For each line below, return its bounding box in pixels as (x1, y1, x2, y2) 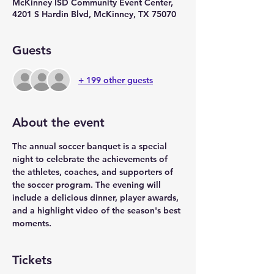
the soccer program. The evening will (12, 179, 163, 190)
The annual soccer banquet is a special (12, 141, 169, 152)
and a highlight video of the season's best (12, 205, 183, 216)
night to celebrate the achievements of (12, 154, 170, 165)
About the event (12, 115, 105, 130)
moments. (12, 218, 51, 229)
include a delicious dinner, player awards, (12, 192, 181, 203)
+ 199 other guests (78, 74, 153, 86)
